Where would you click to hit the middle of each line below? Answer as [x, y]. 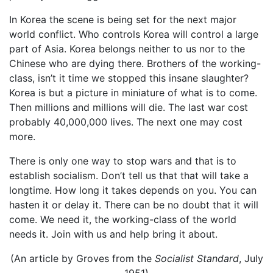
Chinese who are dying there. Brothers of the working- [135, 63]
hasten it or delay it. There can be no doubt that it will [134, 204]
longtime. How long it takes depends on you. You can [133, 190]
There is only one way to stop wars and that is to [123, 161]
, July [251, 258]
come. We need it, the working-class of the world [123, 219]
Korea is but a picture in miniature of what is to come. [133, 92]
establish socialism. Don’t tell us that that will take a [129, 175]
